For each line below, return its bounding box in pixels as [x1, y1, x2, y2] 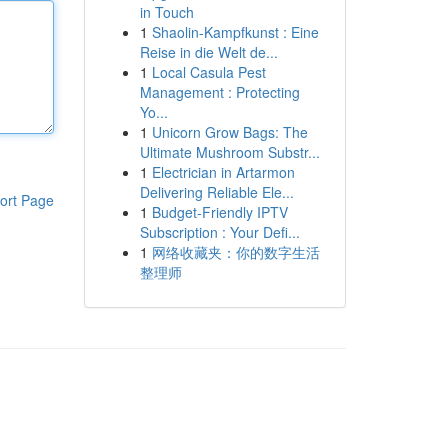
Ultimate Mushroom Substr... [139, 142, 320, 162]
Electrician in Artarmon [151, 162, 295, 182]
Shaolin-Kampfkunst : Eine [151, 22, 319, 42]
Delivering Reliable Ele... [139, 182, 294, 202]
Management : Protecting [139, 82, 300, 102]
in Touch [139, 2, 194, 22]
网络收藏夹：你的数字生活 [151, 242, 320, 262]
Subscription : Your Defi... [139, 222, 300, 242]
